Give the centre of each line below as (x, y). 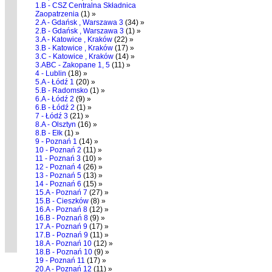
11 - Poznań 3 (58, 158)
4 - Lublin (51, 73)
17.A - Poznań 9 (61, 226)
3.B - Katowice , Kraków (74, 48)
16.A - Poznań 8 (61, 209)
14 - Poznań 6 (58, 184)
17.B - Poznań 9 (62, 235)
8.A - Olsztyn (56, 124)
